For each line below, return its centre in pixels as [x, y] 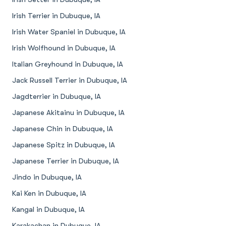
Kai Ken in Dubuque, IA [49, 193]
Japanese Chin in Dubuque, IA [63, 129]
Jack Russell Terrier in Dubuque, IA [70, 80]
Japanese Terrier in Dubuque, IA [66, 161]
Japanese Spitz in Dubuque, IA [64, 145]
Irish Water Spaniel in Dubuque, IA [69, 32]
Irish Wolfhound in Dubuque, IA [64, 48]
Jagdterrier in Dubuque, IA [56, 97]
